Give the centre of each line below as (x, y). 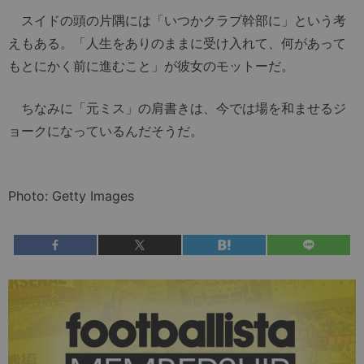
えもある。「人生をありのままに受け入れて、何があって (177, 43)
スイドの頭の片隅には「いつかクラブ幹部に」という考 (177, 21)
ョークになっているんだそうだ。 (106, 131)
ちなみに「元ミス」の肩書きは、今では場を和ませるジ (177, 108)
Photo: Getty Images (71, 196)
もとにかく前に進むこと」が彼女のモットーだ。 (151, 66)
